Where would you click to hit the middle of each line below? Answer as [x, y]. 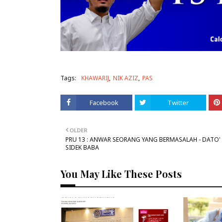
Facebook [104, 103]
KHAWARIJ [95, 78]
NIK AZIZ [126, 78]
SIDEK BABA [82, 148]
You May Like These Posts [121, 174]
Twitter [178, 103]
